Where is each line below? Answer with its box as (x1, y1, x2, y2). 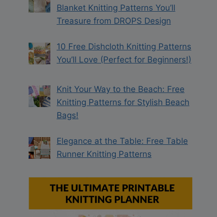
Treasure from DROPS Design (56, 16, 171, 26)
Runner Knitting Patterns (56, 149, 152, 159)
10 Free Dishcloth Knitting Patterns (56, 41, 191, 51)
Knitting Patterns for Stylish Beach (56, 97, 189, 108)
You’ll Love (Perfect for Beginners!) (56, 54, 191, 64)
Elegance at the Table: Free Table (56, 136, 188, 146)
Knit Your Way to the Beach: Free (56, 84, 185, 94)
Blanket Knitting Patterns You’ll (56, 3, 175, 13)
